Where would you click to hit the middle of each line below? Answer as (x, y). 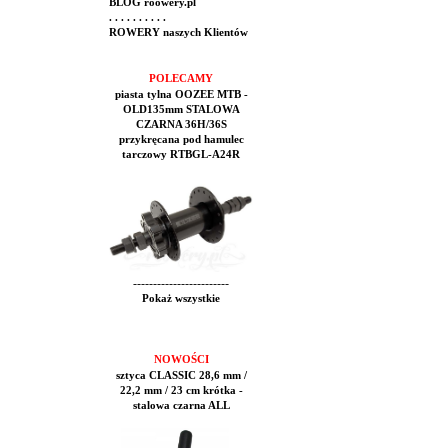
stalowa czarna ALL (181, 405)
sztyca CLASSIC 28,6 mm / (181, 375)
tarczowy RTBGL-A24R (181, 154)
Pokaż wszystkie (181, 298)
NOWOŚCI (181, 359)
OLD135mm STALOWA (181, 109)
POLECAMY (181, 78)
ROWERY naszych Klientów (177, 32)
